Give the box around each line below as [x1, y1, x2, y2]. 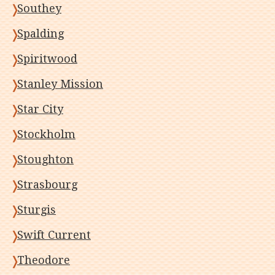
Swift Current [17, 228, 91, 241]
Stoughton [17, 153, 74, 166]
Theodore [17, 254, 70, 266]
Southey [17, 2, 61, 15]
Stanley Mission [17, 77, 103, 90]
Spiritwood [17, 52, 77, 65]
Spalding [17, 27, 64, 40]
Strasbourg [17, 178, 77, 191]
